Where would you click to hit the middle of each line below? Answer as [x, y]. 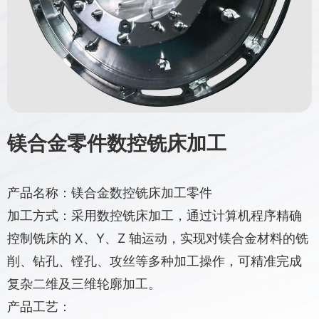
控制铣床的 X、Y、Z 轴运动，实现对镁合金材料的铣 [158, 238]
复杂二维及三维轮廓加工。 [84, 284]
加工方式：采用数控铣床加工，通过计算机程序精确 [155, 215]
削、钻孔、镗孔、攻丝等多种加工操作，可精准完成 [155, 261]
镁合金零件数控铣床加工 [117, 143]
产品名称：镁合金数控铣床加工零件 [110, 193]
